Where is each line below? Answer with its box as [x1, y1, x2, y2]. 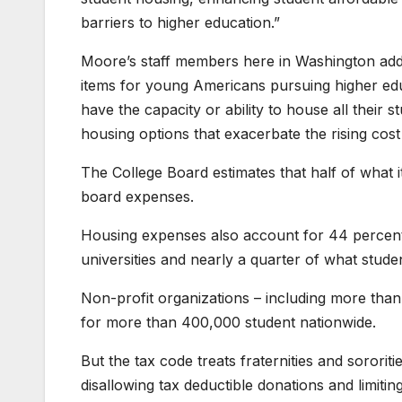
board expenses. [81, 188, 194, 206]
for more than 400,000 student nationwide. [81, 313, 376, 332]
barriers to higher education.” [81, 13, 280, 32]
